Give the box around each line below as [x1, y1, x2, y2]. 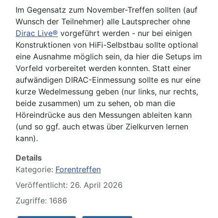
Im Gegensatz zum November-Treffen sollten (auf [16, 4, 198, 15]
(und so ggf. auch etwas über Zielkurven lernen [16, 121, 188, 131]
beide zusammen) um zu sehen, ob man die [16, 98, 175, 108]
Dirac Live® [16, 28, 58, 38]
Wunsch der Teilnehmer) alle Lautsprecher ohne [16, 16, 190, 26]
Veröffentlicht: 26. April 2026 [16, 180, 123, 190]
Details [16, 152, 42, 163]
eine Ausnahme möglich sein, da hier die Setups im [16, 51, 202, 61]
